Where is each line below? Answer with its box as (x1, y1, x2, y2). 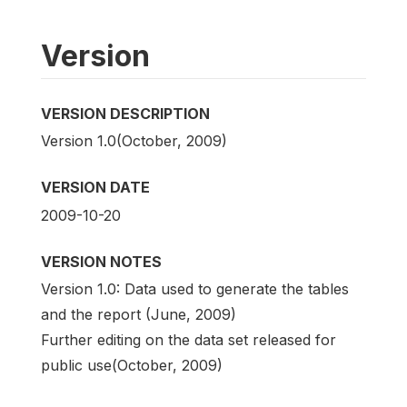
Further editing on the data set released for (41, 330, 336, 349)
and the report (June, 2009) (41, 304, 236, 323)
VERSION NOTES (41, 252, 162, 271)
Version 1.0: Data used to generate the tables (41, 279, 349, 298)
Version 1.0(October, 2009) (41, 132, 227, 151)
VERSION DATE (41, 178, 150, 197)
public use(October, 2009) (41, 355, 223, 374)
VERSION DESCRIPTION (41, 104, 210, 124)
